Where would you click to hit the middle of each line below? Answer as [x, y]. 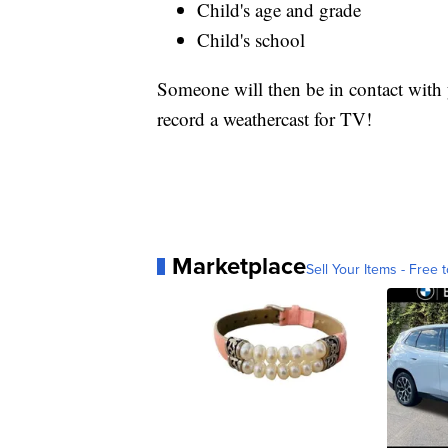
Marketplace [239, 266]
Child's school [251, 40]
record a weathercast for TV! [264, 119]
